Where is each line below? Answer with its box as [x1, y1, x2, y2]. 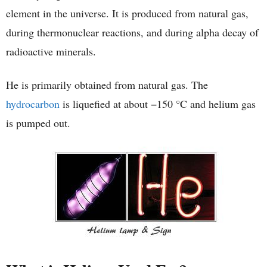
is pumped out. [6, 115, 70, 130]
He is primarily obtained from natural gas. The [6, 77, 208, 92]
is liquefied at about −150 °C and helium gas [60, 96, 256, 111]
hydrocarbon [6, 96, 60, 111]
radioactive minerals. [6, 44, 96, 58]
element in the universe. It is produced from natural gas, [6, 5, 249, 20]
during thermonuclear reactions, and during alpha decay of [6, 24, 259, 39]
